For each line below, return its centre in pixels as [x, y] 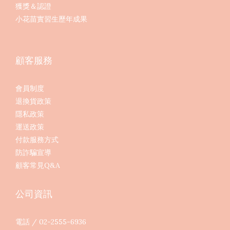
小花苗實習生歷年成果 [51, 19]
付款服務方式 [37, 139]
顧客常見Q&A [38, 165]
